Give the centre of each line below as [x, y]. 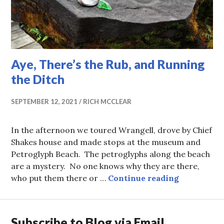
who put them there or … [60, 178]
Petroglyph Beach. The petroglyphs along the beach [111, 154]
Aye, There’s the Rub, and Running [108, 64]
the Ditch [38, 79]
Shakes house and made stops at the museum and [106, 142]
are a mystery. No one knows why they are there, [105, 166]
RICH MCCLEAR [107, 101]
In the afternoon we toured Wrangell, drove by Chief [112, 130]
